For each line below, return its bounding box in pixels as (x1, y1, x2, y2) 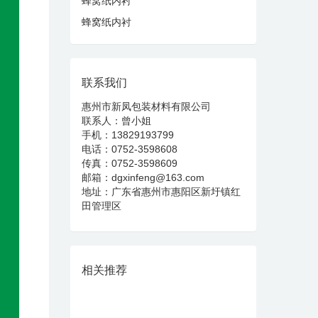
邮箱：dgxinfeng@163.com (81, 171, 204, 183)
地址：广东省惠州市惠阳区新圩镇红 (81, 185, 241, 197)
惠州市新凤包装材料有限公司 (81, 100, 211, 112)
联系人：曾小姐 (81, 114, 151, 126)
